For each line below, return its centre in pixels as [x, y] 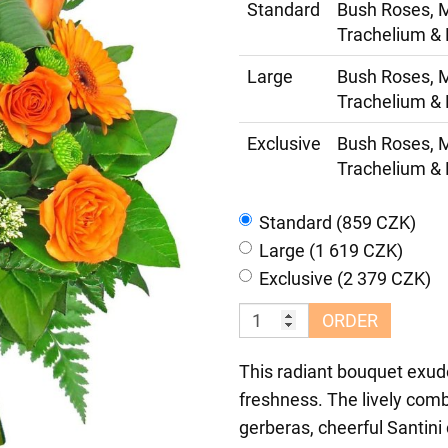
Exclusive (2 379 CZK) [345, 278]
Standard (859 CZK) [337, 222]
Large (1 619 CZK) [331, 250]
